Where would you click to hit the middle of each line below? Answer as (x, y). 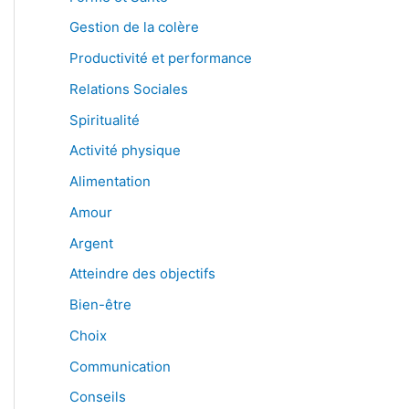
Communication (120, 366)
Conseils (98, 397)
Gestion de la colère (134, 27)
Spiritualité (105, 120)
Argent (91, 243)
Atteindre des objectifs (142, 274)
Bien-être (100, 304)
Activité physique (125, 151)
